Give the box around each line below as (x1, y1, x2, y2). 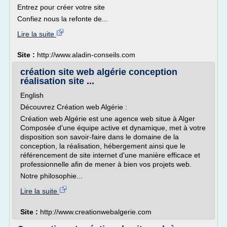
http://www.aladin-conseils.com (37, 51, 135, 59)
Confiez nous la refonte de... (17, 15, 108, 23)
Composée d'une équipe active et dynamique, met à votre (20, 124, 206, 132)
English (20, 91, 44, 99)
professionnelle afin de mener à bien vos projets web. (20, 160, 192, 168)
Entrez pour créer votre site (17, 3, 105, 11)
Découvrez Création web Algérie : (20, 103, 127, 111)
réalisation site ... (20, 76, 94, 86)
